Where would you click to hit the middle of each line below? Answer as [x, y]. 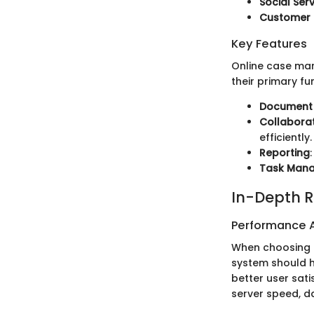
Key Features [269, 44]
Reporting [285, 153]
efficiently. [286, 138]
